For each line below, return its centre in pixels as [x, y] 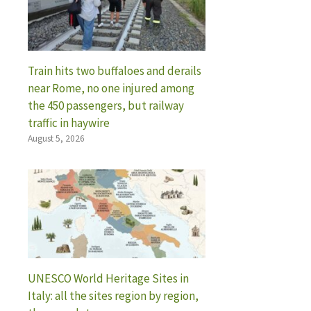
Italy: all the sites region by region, [113, 295]
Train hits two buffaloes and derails [115, 70]
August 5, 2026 [56, 138]
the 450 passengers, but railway [106, 105]
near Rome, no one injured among [111, 88]
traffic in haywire [69, 123]
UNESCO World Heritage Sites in [108, 278]
